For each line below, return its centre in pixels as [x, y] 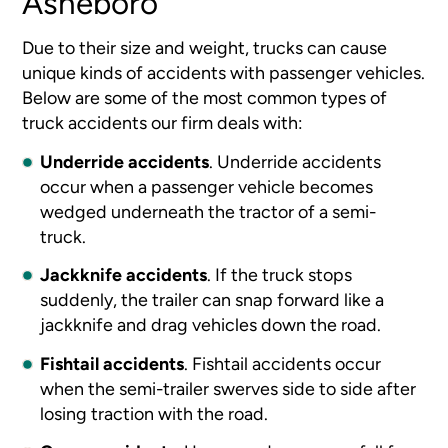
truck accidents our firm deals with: [163, 123]
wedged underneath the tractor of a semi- [208, 211]
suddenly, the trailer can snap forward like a [212, 300]
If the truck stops [284, 275]
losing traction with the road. [156, 413]
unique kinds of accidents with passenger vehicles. [224, 73]
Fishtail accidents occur [287, 363]
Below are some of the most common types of [205, 98]
